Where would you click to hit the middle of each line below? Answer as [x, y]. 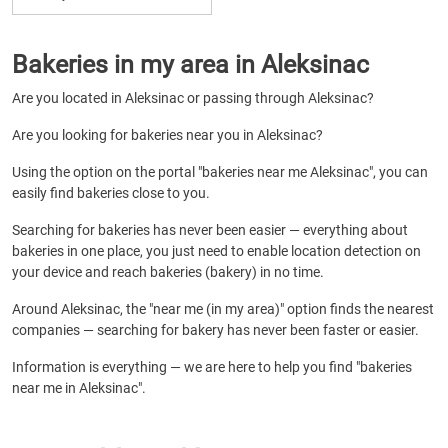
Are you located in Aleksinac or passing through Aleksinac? [193, 98]
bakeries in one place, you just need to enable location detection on [216, 251]
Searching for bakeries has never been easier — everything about [210, 230]
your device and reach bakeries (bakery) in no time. [168, 272]
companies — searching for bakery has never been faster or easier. [215, 330]
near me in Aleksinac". [79, 388]
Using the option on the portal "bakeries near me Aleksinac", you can [220, 172]
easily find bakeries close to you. [111, 193]
